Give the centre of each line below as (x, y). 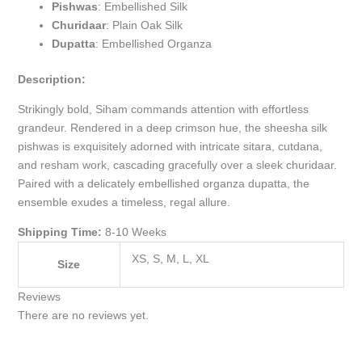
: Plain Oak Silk (144, 25)
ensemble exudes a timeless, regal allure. (124, 202)
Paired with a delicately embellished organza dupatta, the (163, 184)
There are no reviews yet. (83, 316)
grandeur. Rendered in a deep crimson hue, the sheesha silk (172, 128)
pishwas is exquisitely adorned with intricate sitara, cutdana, (170, 147)
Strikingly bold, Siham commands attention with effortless (163, 109)
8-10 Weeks (135, 232)
